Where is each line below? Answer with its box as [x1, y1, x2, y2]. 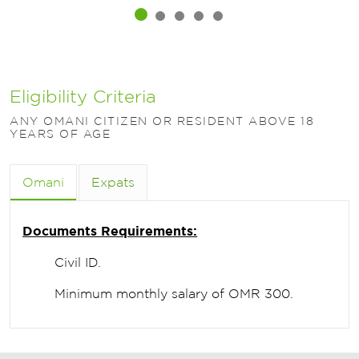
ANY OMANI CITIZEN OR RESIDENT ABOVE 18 [10, 115, 314, 127]
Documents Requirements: [22, 224, 198, 239]
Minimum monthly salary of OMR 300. [54, 287, 294, 301]
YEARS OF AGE [10, 127, 111, 140]
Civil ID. [54, 256, 102, 270]
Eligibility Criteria [10, 87, 156, 107]
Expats [91, 175, 135, 190]
